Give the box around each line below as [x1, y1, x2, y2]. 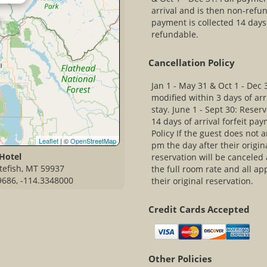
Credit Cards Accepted [148, 203, 250, 216]
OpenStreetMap [70, 136, 117, 145]
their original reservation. [151, 175, 253, 187]
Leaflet [39, 136, 59, 145]
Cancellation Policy [148, 57, 235, 69]
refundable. [151, 29, 198, 40]
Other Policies [148, 252, 212, 265]
